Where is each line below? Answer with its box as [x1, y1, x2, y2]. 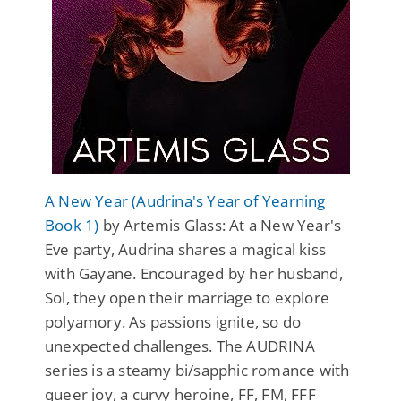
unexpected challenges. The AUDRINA [45, 335, 315, 356]
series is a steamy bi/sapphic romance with [45, 359, 350, 380]
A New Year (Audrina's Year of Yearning [45, 190, 326, 211]
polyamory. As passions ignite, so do [45, 311, 302, 332]
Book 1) [45, 214, 99, 235]
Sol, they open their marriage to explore [45, 286, 330, 308]
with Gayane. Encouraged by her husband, [45, 262, 343, 284]
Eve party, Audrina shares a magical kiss [45, 238, 327, 260]
